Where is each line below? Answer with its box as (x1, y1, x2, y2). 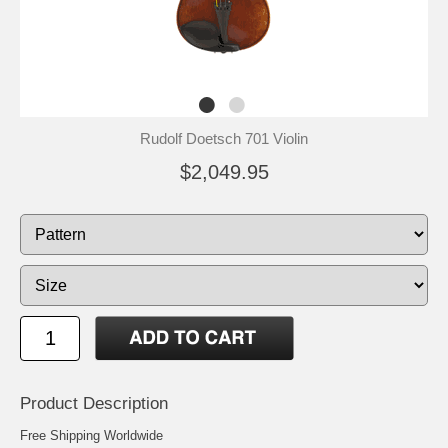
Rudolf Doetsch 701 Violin (140, 130, 308, 147)
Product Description (20, 394, 168, 414)
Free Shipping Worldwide (20, 428, 163, 444)
